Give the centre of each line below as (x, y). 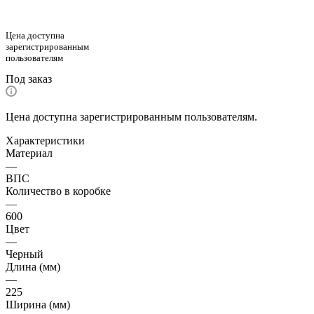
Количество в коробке (58, 191)
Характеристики (45, 141)
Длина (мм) (33, 267)
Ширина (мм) (38, 305)
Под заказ (29, 79)
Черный (25, 254)
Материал (29, 153)
